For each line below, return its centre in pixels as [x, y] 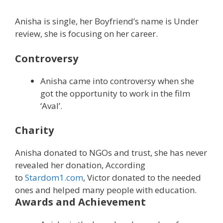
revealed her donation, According [80, 165]
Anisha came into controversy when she [117, 81]
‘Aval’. [51, 106]
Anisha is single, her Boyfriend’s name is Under [107, 21]
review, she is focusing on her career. [86, 34]
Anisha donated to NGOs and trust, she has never [111, 153]
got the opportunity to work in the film [115, 93]
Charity [34, 130]
